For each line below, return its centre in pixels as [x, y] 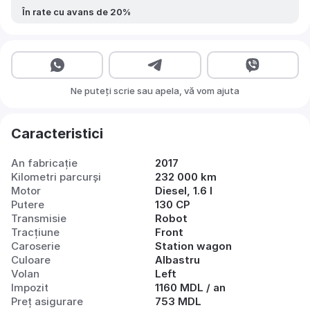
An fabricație [44, 163]
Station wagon [193, 246]
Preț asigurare [47, 301]
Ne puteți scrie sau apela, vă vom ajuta [155, 91]
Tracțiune [35, 232]
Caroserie [36, 246]
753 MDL [178, 301]
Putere [28, 204]
